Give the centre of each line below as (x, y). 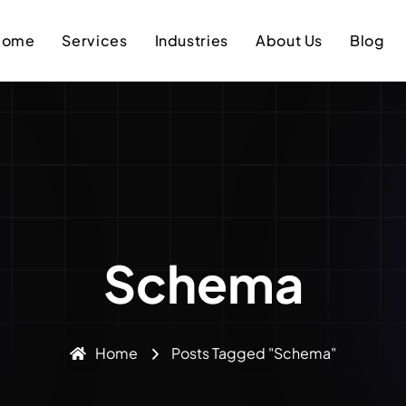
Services (95, 40)
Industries (191, 40)
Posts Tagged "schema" (254, 353)
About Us (289, 40)
